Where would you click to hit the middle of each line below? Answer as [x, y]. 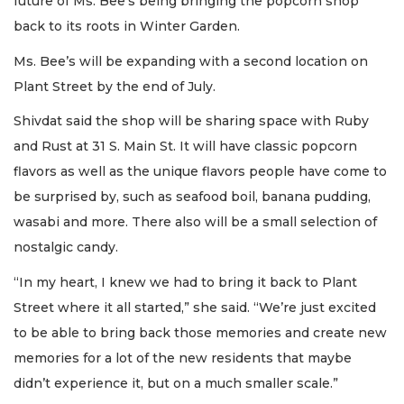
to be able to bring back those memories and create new [200, 332]
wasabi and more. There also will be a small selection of [195, 222]
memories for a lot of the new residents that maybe [183, 358]
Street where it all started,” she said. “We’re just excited [195, 307]
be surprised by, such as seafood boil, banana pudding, [192, 197]
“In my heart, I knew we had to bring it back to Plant [185, 282]
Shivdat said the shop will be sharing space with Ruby [191, 121]
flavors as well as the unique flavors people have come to [200, 172]
